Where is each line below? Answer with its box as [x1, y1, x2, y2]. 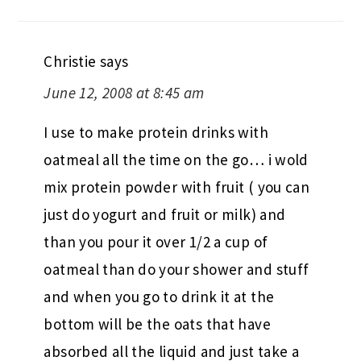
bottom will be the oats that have [44, 314, 271, 334]
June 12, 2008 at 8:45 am [44, 83, 205, 103]
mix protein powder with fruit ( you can [44, 177, 310, 197]
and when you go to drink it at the [44, 287, 275, 307]
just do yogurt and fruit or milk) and [44, 205, 286, 225]
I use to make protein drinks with [44, 122, 268, 143]
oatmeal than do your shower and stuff [44, 259, 309, 280]
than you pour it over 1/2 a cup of [44, 232, 268, 252]
